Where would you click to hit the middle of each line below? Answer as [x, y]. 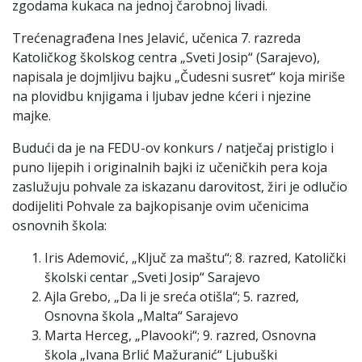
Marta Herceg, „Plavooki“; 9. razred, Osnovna [180, 335]
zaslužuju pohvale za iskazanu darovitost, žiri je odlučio [180, 186]
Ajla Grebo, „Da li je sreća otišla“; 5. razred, [172, 296]
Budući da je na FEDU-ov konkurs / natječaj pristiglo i [173, 147]
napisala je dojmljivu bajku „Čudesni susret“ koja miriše [179, 76]
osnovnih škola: [59, 225]
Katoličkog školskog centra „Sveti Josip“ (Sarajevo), [166, 57]
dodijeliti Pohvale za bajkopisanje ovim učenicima [160, 206]
